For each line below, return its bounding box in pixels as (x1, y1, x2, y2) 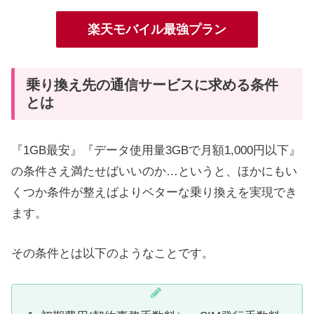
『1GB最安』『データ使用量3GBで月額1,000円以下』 (11, 144, 301, 158)
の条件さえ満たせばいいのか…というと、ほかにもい (11, 165, 297, 179)
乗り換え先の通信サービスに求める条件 (26, 77, 278, 93)
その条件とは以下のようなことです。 (11, 247, 214, 261)
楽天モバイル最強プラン (88, 22, 226, 37)
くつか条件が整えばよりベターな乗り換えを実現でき (11, 186, 297, 200)
